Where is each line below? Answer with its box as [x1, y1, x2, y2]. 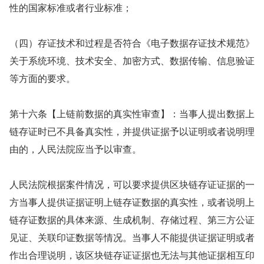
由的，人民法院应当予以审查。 [9, 142, 141, 156]
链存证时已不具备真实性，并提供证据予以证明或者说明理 [9, 124, 255, 138]
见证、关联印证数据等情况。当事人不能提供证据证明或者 [9, 230, 255, 244]
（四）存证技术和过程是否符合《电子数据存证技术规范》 [9, 36, 255, 49]
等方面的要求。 [9, 71, 75, 85]
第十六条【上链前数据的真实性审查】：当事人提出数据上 [9, 107, 255, 120]
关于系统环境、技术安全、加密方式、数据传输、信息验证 [9, 54, 255, 67]
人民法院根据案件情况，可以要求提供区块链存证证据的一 [9, 177, 255, 191]
